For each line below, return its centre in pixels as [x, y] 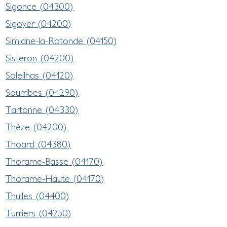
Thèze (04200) [36, 126]
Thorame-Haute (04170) [55, 178]
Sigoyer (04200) [39, 23]
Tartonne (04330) [42, 109]
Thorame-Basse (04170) [54, 161]
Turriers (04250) [39, 213]
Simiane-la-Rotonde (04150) [62, 40]
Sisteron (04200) [40, 58]
